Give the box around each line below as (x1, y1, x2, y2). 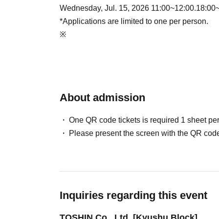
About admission (60, 91, 145, 104)
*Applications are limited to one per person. (60, 17, 208, 25)
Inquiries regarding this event (60, 189, 207, 201)
